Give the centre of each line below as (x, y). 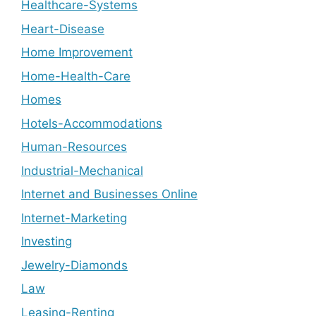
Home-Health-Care (76, 76)
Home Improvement (77, 53)
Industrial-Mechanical (82, 170)
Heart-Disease (63, 29)
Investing (47, 242)
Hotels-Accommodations (92, 123)
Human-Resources (74, 147)
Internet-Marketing (74, 218)
